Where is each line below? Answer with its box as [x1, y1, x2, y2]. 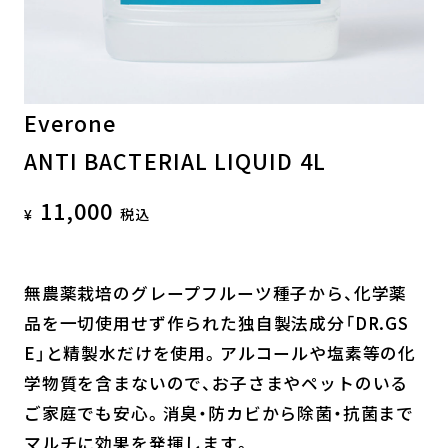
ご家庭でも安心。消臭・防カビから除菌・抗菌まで [23, 400, 415, 425]
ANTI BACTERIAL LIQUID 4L [23, 144, 326, 176]
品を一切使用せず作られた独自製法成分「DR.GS [23, 310, 409, 335]
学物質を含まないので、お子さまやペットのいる [23, 370, 409, 395]
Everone [23, 106, 117, 138]
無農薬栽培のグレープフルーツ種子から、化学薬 [23, 280, 408, 305]
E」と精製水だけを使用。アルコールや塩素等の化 [23, 340, 417, 365]
